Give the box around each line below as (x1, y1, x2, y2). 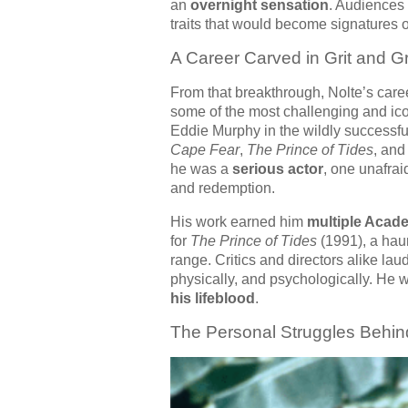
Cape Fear (170, 142, 240, 158)
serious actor (232, 161, 323, 178)
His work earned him (170, 214, 307, 230)
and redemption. (170, 180, 275, 197)
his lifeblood (170, 291, 255, 307)
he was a (170, 161, 232, 178)
